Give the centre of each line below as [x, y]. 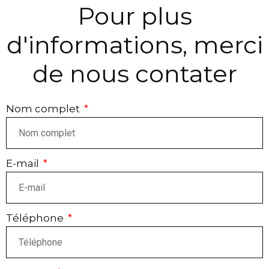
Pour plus [134, 16]
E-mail [24, 163]
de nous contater [134, 74]
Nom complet [44, 109]
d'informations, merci [134, 45]
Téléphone [36, 218]
